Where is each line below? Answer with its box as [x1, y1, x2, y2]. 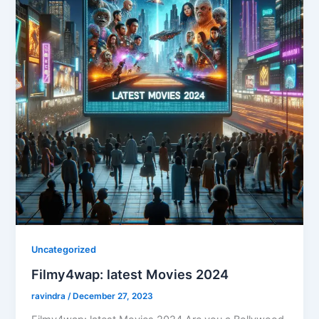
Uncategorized [31, 244, 97, 256]
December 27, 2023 [73, 291, 154, 301]
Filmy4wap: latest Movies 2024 [31, 266, 229, 282]
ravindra [31, 291, 68, 301]
